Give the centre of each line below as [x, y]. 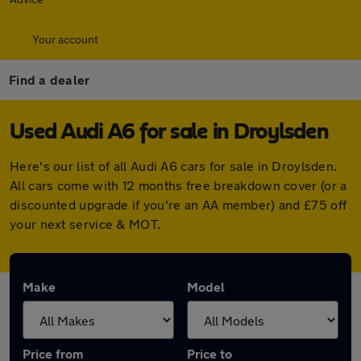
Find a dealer [50, 79]
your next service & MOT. [85, 224]
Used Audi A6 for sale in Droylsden [169, 132]
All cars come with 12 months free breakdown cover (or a [178, 185]
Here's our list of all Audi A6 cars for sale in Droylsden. [174, 166]
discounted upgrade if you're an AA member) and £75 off [178, 204]
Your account [65, 39]
